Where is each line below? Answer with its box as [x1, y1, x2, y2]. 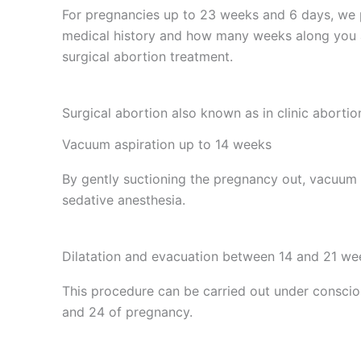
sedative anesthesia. [62, 191, 186, 208]
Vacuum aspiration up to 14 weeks [62, 135, 272, 152]
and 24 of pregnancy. [62, 303, 193, 320]
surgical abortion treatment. [62, 48, 234, 64]
